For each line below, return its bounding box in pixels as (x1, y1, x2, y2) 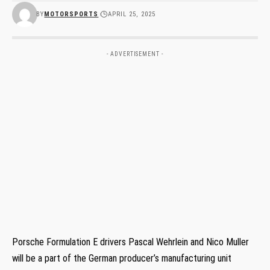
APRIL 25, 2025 (108, 10, 156, 18)
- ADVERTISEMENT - (107, 50, 163, 57)
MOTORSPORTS (44, 10, 99, 18)
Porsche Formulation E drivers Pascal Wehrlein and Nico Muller (12, 236, 249, 248)
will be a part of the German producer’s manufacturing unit (12, 252, 231, 264)
